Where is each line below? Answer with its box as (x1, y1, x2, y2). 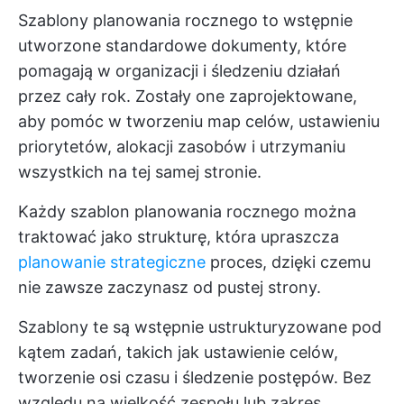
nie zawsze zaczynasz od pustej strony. (18, 278, 321, 297)
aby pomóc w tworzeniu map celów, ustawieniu (18, 112, 380, 131)
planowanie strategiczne (18, 252, 206, 271)
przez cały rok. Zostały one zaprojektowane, (18, 87, 357, 106)
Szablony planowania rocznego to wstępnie (18, 11, 353, 30)
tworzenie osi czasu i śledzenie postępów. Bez (18, 368, 372, 387)
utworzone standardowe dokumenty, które (18, 36, 346, 55)
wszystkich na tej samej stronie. (18, 162, 262, 181)
